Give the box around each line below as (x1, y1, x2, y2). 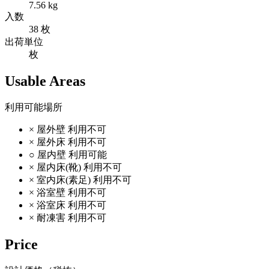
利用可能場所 (5, 101, 62, 112)
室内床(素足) (37, 174, 91, 185)
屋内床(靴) (37, 162, 81, 172)
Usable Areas (5, 73, 85, 89)
